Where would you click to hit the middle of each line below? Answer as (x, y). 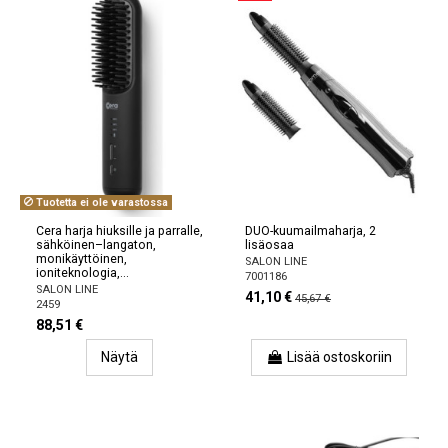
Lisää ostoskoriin (339, 356)
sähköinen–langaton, (96, 244)
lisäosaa (269, 244)
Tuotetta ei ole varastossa (100, 202)
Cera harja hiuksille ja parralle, (119, 230)
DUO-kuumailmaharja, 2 (310, 230)
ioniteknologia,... (82, 272)
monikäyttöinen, (81, 258)
